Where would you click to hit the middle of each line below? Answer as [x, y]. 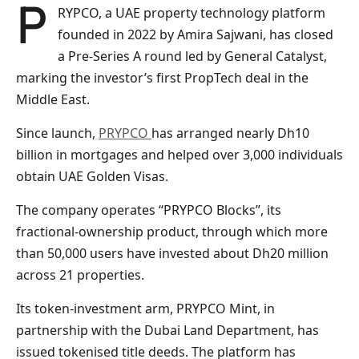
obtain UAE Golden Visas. [92, 176]
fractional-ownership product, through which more [172, 231]
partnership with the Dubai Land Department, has [167, 330]
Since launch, [57, 133]
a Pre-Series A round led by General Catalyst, [192, 56]
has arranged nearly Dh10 [230, 133]
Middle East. [53, 99]
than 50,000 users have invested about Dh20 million [172, 253]
